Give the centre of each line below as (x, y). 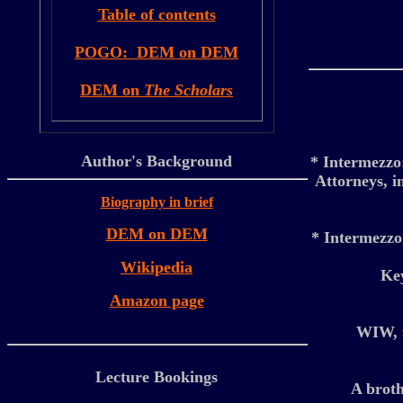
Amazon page (157, 300)
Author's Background (157, 161)
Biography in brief (157, 202)
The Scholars (188, 90)
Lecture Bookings (157, 377)
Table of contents (157, 14)
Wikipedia (157, 267)
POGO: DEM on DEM (157, 52)
